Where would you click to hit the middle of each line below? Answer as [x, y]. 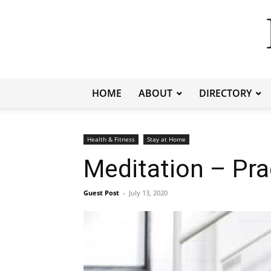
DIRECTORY [225, 93]
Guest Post [101, 193]
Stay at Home [166, 139]
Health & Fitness [111, 139]
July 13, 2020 [148, 193]
